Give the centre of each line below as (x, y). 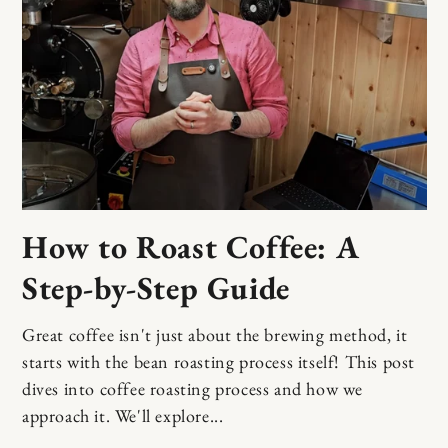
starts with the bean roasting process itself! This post (219, 362)
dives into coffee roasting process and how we (193, 389)
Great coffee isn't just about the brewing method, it (215, 335)
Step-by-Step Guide (156, 288)
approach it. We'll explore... (123, 416)
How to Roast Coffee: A (191, 247)
